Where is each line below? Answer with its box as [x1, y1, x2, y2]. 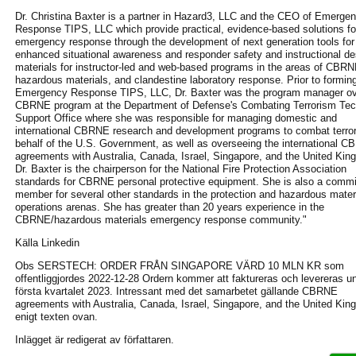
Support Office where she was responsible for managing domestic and [15, 112, 337, 124]
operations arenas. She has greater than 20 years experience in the [15, 201, 324, 213]
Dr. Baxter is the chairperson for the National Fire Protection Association [15, 163, 346, 175]
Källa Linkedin [15, 237, 79, 249]
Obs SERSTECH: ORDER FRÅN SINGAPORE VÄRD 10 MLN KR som [15, 260, 344, 272]
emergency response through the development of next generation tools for [15, 36, 354, 48]
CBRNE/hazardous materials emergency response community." [15, 214, 307, 226]
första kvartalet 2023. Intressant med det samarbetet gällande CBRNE [15, 285, 338, 297]
